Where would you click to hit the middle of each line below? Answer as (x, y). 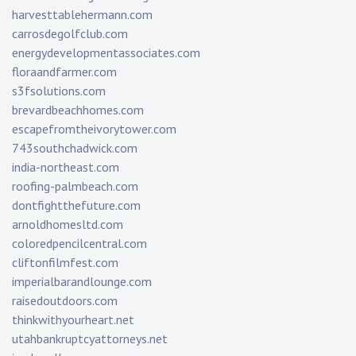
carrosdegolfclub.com (70, 34)
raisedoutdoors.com (65, 301)
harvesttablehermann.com (82, 15)
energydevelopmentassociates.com (106, 53)
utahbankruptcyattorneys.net (90, 339)
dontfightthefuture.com (76, 205)
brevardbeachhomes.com (78, 110)
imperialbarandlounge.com (82, 282)
